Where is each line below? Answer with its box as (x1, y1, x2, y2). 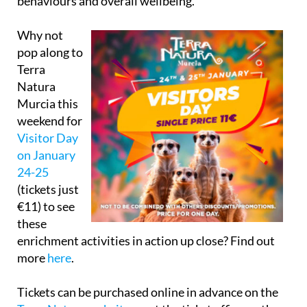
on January (17, 147, 75, 163)
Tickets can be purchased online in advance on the (17, 284, 278, 300)
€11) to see (17, 199, 75, 214)
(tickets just (17, 182, 79, 197)
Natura (17, 79, 56, 95)
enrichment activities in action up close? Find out (17, 233, 275, 249)
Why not (17, 27, 63, 43)
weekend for (17, 113, 82, 129)
